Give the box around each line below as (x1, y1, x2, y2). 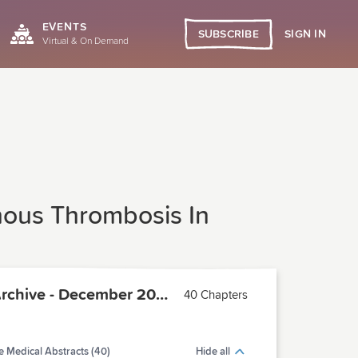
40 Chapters (184, 288, 248, 301)
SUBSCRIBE (197, 29, 260, 40)
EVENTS (42, 22, 87, 33)
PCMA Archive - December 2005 (156, 287, 168, 303)
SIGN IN (284, 28, 326, 40)
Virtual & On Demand (42, 37, 129, 46)
